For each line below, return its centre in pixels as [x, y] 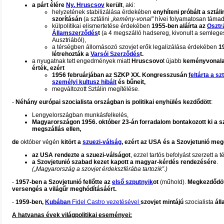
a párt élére [49, 5]
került [113, 5]
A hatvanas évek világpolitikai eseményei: [72, 215]
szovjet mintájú [162, 202]
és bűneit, [131, 82]
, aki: [129, 5]
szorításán [67, 19]
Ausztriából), [69, 40]
